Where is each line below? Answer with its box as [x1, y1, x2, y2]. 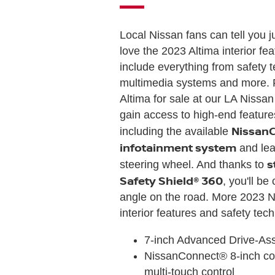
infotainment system [120, 139, 237, 155]
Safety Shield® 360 [120, 172, 223, 188]
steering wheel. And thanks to [120, 158, 268, 171]
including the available [120, 125, 232, 137]
